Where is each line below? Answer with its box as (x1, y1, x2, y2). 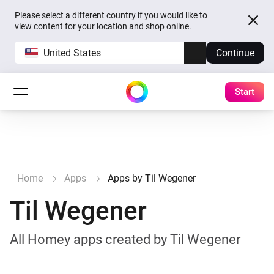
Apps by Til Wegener (108, 172, 196, 184)
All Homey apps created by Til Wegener (10, 232, 240, 247)
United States (43, 46, 101, 59)
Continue (216, 46, 254, 59)
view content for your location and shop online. (15, 21, 191, 31)
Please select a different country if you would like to (15, 10, 207, 20)
